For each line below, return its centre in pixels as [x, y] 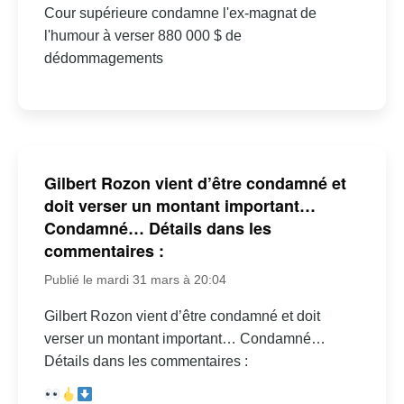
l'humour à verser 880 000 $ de [142, 36]
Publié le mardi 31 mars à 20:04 [135, 279]
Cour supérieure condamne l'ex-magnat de [180, 14]
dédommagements [103, 59]
